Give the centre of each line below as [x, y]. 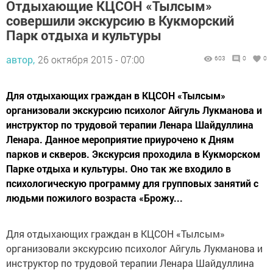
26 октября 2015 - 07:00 [91, 60]
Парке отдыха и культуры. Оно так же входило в [119, 169]
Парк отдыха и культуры [84, 35]
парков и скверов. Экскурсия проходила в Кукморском [133, 154]
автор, [20, 60]
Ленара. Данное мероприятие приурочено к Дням [120, 140]
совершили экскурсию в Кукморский [120, 21]
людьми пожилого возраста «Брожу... [94, 198]
